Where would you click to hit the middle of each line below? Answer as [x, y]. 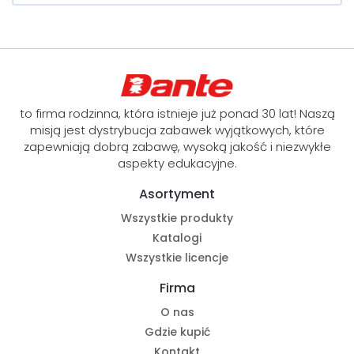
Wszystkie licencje [177, 258]
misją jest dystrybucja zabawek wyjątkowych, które [177, 130]
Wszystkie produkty [177, 218]
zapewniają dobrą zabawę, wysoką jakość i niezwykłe [177, 147]
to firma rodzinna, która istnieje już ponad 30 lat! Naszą [177, 114]
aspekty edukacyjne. [177, 164]
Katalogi [177, 238]
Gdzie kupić [177, 332]
